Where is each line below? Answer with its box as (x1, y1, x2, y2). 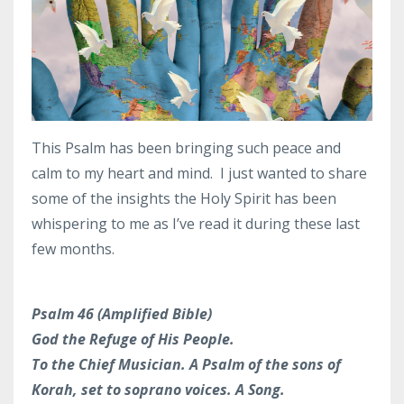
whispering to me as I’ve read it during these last (32, 213, 360, 234)
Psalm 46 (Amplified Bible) (32, 303, 212, 324)
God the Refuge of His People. (32, 328, 234, 349)
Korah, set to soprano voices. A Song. (32, 379, 285, 399)
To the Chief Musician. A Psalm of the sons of (32, 353, 341, 374)
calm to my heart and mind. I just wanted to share (32, 162, 367, 183)
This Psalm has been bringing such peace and (32, 137, 341, 158)
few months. (32, 238, 115, 259)
